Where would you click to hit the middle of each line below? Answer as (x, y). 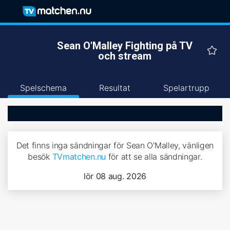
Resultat (115, 88)
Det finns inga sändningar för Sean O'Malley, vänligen (115, 145)
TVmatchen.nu (79, 157)
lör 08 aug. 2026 (115, 176)
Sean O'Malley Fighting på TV (124, 46)
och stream (124, 56)
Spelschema (44, 88)
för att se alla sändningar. (154, 157)
